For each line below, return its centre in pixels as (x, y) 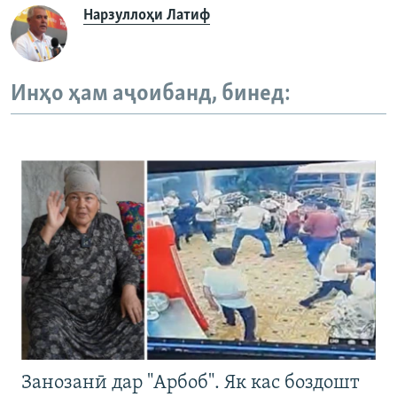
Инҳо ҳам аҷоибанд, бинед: (151, 95)
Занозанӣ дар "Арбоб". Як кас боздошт (191, 383)
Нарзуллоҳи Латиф (147, 16)
